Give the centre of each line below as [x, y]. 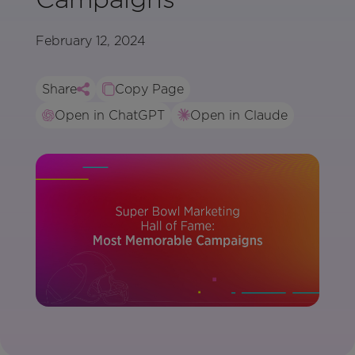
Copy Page [149, 89]
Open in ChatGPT [109, 115]
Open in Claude [239, 115]
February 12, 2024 [90, 40]
